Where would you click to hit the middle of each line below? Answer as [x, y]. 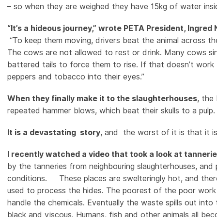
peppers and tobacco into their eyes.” [76, 77]
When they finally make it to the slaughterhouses [102, 98]
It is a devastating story [54, 132]
